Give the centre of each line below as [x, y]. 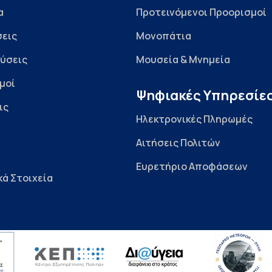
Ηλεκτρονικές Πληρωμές [194, 119]
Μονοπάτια [164, 36]
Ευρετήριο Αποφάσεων [192, 167]
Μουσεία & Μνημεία [183, 60]
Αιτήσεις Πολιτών [178, 143]
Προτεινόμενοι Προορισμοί [201, 12]
